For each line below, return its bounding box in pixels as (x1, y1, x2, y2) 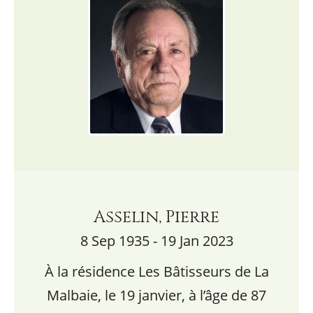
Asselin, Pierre (94, 206, 219, 228)
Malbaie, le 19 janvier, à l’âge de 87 (47, 286, 266, 305)
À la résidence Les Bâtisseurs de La (44, 262, 269, 281)
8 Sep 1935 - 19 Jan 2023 (80, 231, 233, 250)
